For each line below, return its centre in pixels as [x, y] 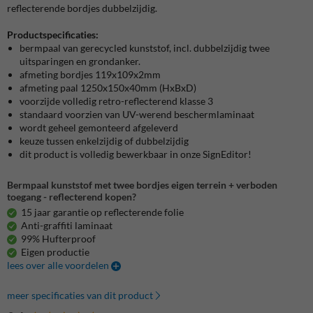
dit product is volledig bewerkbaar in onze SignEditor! [136, 154]
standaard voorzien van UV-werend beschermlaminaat [137, 114]
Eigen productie [55, 252]
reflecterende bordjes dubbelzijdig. [82, 8]
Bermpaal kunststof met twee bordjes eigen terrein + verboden [142, 184]
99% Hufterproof [58, 239]
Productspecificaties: [53, 34]
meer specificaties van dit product [80, 296]
